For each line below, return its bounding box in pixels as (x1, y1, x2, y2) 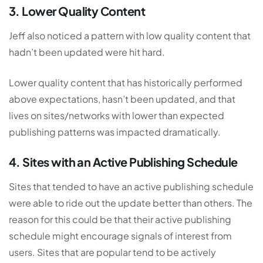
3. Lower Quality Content (9, 4, 146, 19)
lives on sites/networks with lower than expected (9, 109, 224, 122)
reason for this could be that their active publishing (9, 213, 231, 226)
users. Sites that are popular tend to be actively (9, 246, 216, 259)
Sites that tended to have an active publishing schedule (9, 180, 254, 193)
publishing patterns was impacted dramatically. (9, 126, 221, 139)
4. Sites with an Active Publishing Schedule (9, 154, 238, 170)
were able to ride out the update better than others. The (9, 197, 252, 210)
